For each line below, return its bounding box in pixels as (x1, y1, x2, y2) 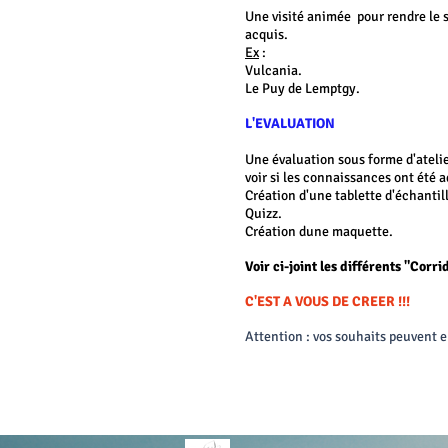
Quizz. (245, 205, 282, 222)
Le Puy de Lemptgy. (245, 80, 369, 97)
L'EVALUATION (245, 115, 335, 132)
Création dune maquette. (245, 223, 393, 240)
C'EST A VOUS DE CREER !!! (245, 293, 410, 310)
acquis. (245, 26, 288, 43)
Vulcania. (245, 62, 302, 79)
